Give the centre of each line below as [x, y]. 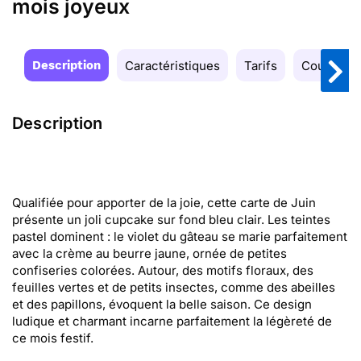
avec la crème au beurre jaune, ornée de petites [149, 253]
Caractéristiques [172, 66]
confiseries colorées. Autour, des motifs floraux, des [163, 270]
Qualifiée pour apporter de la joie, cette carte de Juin [164, 203]
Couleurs [328, 66]
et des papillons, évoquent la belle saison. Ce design [162, 304]
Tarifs [261, 66]
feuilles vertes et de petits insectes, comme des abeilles [174, 287]
